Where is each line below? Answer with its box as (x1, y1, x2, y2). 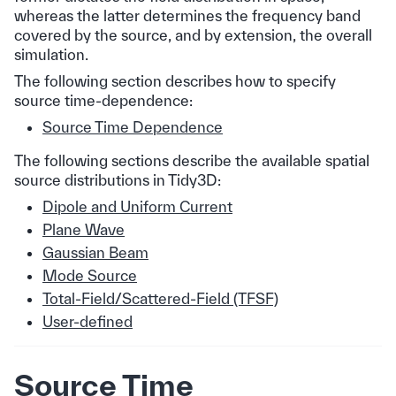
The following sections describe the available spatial (14, 152, 369, 170)
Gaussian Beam (42, 244, 148, 262)
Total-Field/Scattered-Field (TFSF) (42, 290, 278, 308)
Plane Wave (42, 221, 125, 239)
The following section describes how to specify (14, 72, 336, 90)
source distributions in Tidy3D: (14, 171, 221, 189)
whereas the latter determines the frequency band (14, 7, 361, 25)
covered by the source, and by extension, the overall (14, 27, 372, 44)
